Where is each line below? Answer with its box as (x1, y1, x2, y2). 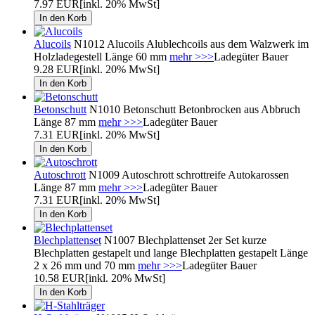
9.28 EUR (34, 63, 79, 75)
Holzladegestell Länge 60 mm (34, 50, 169, 63)
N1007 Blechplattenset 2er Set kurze (101, 233, 266, 246)
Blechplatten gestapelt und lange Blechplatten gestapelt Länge (34, 246, 308, 259)
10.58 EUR (34, 271, 85, 284)
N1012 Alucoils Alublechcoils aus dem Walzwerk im (71, 37, 309, 50)
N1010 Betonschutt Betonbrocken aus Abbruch (86, 103, 300, 115)
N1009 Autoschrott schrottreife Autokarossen (86, 168, 289, 181)
